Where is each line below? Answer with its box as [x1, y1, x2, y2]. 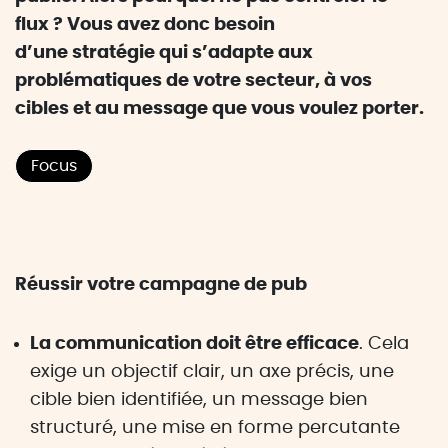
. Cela [359, 335, 409, 353]
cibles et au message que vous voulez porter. [15, 100, 424, 118]
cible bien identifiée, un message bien [30, 391, 368, 409]
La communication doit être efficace [30, 335, 359, 353]
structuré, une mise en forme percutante [30, 419, 400, 437]
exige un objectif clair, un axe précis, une [30, 363, 394, 381]
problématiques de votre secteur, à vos [15, 72, 372, 90]
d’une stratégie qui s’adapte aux [15, 44, 313, 62]
